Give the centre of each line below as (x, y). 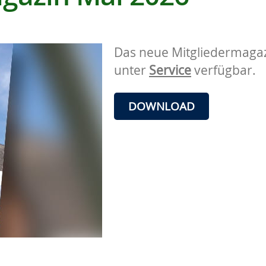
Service (170, 70)
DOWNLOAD (161, 106)
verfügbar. (224, 70)
